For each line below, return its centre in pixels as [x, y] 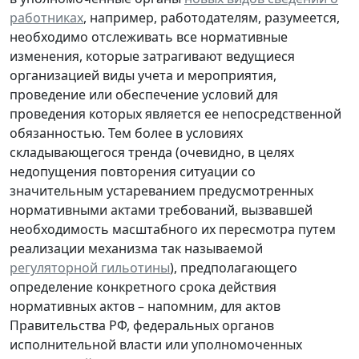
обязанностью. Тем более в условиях [126, 133]
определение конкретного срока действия [143, 286]
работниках [46, 17]
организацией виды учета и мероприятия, [143, 75]
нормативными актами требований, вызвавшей [161, 210]
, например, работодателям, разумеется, [212, 17]
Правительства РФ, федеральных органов [142, 325]
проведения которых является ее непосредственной [175, 113]
